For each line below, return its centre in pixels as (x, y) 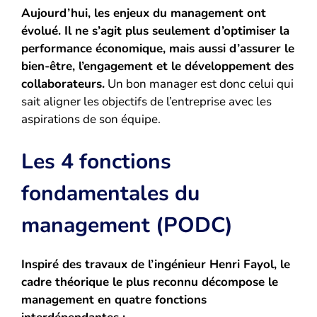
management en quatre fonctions (114, 300)
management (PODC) (127, 226)
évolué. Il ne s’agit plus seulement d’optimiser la (155, 30)
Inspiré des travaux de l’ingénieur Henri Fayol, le (156, 265)
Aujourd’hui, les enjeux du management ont (144, 13)
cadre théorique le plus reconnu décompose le (150, 282)
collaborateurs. (63, 83)
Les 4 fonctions (96, 162)
